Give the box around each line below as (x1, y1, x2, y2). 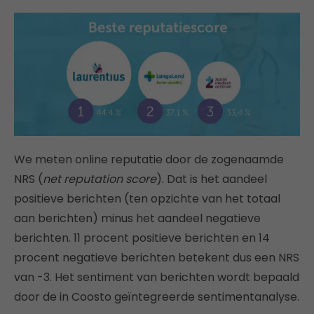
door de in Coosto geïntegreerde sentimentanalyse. (14, 289, 299, 306)
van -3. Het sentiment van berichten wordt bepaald (14, 269, 299, 286)
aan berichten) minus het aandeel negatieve (14, 210, 261, 227)
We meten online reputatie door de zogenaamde (14, 151, 284, 168)
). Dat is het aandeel (156, 171, 267, 188)
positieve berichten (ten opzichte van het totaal (14, 191, 280, 207)
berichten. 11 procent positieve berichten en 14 (14, 230, 270, 247)
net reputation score (43, 171, 156, 188)
